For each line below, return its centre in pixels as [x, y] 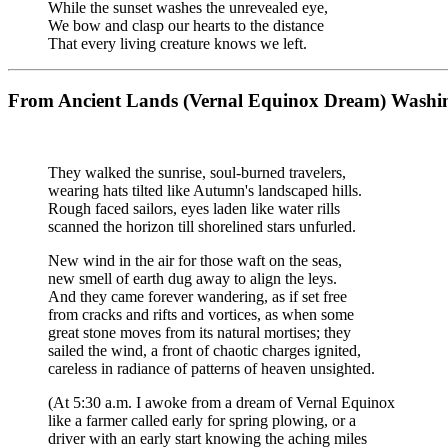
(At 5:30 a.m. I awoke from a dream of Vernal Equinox [221, 403]
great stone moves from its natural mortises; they [199, 333]
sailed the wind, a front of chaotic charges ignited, [204, 351]
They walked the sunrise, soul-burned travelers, [197, 173]
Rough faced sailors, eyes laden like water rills [194, 209]
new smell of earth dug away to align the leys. [192, 279]
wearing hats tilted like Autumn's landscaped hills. [205, 191]
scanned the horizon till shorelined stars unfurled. [202, 227]
